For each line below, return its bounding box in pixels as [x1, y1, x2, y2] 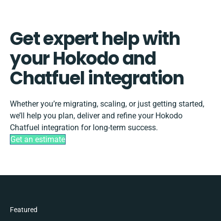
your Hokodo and [10, 45, 156, 71]
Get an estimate [10, 134, 65, 144]
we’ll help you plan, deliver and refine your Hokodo [10, 110, 183, 120]
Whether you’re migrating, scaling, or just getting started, [10, 99, 204, 109]
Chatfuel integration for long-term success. [10, 122, 158, 132]
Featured [10, 205, 37, 214]
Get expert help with [10, 26, 180, 51]
